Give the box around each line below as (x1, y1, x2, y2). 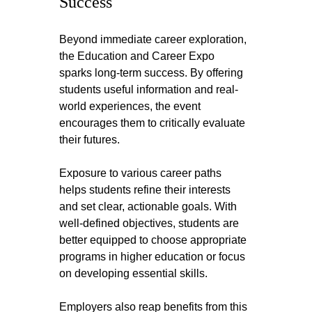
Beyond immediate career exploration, (59, 33, 250, 46)
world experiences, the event (59, 100, 204, 113)
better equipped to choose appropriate (59, 234, 250, 247)
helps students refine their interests (59, 184, 234, 196)
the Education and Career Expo (59, 50, 218, 63)
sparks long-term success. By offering (59, 67, 247, 79)
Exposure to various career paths (59, 167, 225, 180)
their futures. (59, 134, 120, 146)
